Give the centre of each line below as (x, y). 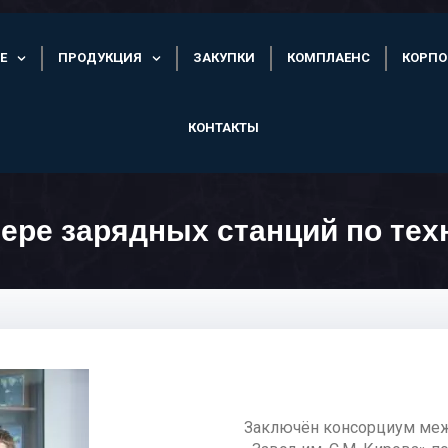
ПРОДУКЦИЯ (100, 58)
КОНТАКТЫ (224, 128)
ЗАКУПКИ (224, 58)
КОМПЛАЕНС (329, 58)
